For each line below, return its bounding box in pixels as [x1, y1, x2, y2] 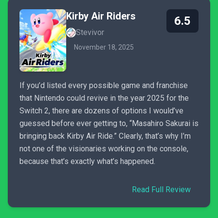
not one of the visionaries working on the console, [19, 144, 188, 153]
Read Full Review [132, 185, 191, 194]
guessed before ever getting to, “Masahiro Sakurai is [19, 119, 199, 128]
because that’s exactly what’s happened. [19, 157, 155, 166]
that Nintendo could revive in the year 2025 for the [19, 93, 189, 103]
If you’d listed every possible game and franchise [19, 81, 188, 90]
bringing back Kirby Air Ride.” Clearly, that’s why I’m [19, 131, 191, 141]
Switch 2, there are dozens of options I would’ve [19, 106, 183, 115]
